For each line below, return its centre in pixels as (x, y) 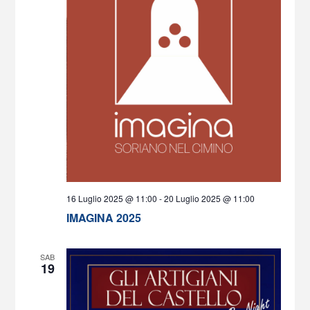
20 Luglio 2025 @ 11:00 (209, 198)
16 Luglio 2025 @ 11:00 (111, 198)
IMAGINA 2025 (103, 217)
